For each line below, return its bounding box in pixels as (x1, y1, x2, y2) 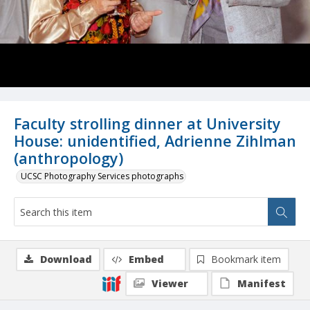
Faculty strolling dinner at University (14, 113, 281, 134)
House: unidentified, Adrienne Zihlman (14, 131, 296, 152)
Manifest (237, 277, 286, 291)
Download (40, 253, 92, 266)
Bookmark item (211, 253, 281, 266)
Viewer (152, 277, 188, 291)
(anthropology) (14, 148, 123, 169)
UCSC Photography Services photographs (21, 170, 183, 183)
